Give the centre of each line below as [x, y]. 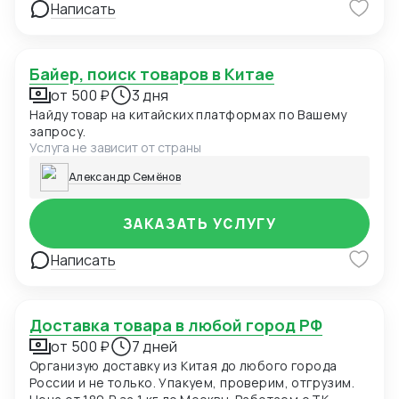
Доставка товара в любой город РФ [182, 326]
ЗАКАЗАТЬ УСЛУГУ [199, 224]
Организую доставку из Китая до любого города [183, 366]
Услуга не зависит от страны [115, 148]
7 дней [155, 347]
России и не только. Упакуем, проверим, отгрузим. [192, 383]
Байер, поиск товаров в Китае [157, 74]
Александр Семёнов [125, 177]
